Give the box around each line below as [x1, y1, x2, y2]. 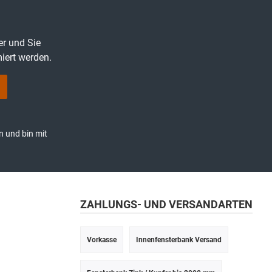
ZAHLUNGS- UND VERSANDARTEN [80, 198, 253, 211]
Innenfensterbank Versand [136, 235, 222, 244]
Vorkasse [87, 235, 117, 244]
